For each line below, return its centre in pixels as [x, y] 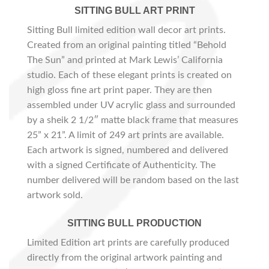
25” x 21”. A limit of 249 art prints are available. [125, 135]
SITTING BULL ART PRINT [134, 11]
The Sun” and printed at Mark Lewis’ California [125, 60]
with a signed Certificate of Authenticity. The [121, 165]
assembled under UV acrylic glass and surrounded [131, 105]
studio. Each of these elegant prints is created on [129, 75]
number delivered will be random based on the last [133, 180]
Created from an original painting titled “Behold [127, 45]
